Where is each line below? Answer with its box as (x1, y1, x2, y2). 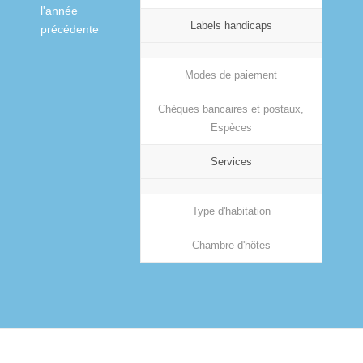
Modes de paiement (185, 68, 278, 81)
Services (210, 155, 252, 168)
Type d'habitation (191, 204, 271, 217)
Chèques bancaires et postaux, (158, 102, 305, 115)
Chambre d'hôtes (191, 238, 271, 251)
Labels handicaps (190, 19, 272, 32)
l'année (41, 3, 78, 17)
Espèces (210, 121, 252, 134)
